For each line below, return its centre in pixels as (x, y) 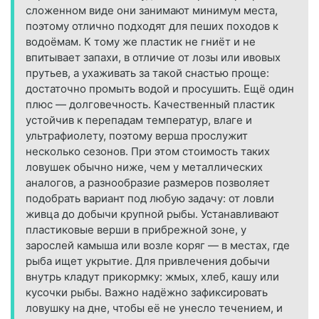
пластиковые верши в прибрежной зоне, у (136, 230)
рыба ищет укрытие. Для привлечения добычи (148, 261)
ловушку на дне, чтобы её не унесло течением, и (154, 308)
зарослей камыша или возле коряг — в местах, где (158, 246)
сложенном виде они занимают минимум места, (152, 11)
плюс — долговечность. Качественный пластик (150, 105)
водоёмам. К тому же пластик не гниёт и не (141, 42)
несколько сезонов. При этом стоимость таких (148, 152)
